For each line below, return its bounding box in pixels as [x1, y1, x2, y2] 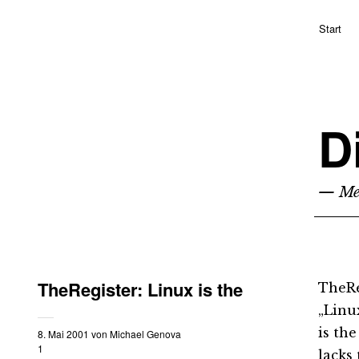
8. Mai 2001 [38, 327, 89, 341]
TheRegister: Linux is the [38, 276, 243, 302]
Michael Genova [110, 327, 181, 341]
